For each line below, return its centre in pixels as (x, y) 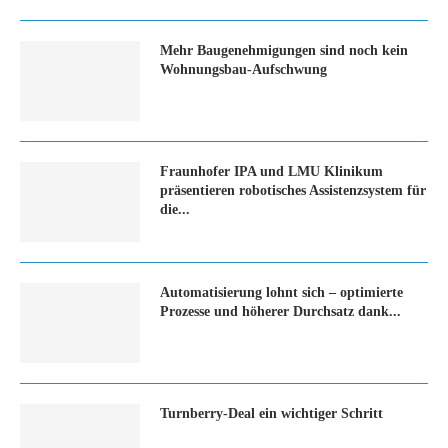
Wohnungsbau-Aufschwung (243, 69)
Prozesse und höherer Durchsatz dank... (280, 311)
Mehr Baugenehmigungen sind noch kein (284, 50)
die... (175, 209)
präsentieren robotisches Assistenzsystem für (293, 190)
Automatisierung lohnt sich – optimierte (281, 292)
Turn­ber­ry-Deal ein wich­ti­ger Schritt (271, 413)
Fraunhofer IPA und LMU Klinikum (271, 171)
